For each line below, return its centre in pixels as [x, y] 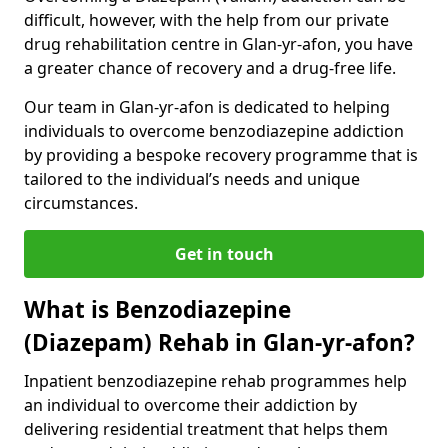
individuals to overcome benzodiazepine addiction [214, 130]
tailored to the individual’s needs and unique [192, 178]
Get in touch [224, 253]
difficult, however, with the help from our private [206, 19]
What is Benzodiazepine [157, 309]
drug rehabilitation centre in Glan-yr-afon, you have [218, 43]
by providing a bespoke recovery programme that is [221, 154]
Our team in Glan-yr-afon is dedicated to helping [207, 106]
